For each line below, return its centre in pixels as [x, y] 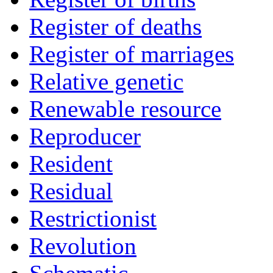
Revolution [83, 246]
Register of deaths [115, 27]
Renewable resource [125, 109]
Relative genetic [106, 82]
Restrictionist [93, 219]
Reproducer [85, 136]
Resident [71, 164]
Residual [71, 191]
